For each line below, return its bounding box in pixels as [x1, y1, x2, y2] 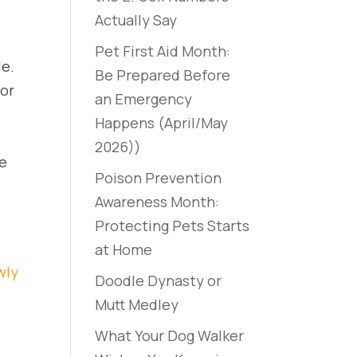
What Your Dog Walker [95, 326, 245, 345]
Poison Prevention [95, 168, 222, 187]
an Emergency [95, 89, 193, 108]
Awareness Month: [95, 192, 220, 211]
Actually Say [95, 10, 178, 29]
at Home [95, 240, 153, 259]
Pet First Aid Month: [95, 41, 231, 61]
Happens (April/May [95, 113, 229, 132]
